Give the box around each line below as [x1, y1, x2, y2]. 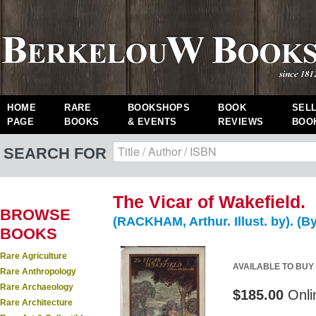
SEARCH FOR [4, 145, 107, 162]
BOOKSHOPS [127, 102, 190, 113]
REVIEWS [218, 116, 264, 127]
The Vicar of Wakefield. [113, 192, 305, 212]
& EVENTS [127, 116, 177, 127]
